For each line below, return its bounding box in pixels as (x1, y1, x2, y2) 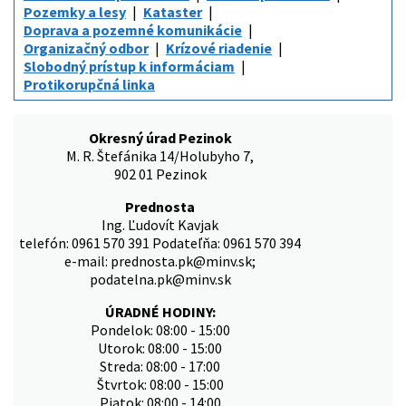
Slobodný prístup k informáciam (24, 57, 235, 76)
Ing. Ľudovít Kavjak (101, 216, 218, 235)
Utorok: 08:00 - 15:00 (98, 339, 222, 358)
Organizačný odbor (24, 39, 149, 58)
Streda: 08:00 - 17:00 (100, 357, 220, 376)
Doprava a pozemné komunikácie (24, 21, 242, 40)
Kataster (143, 3, 202, 22)
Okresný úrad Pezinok (88, 129, 232, 148)
